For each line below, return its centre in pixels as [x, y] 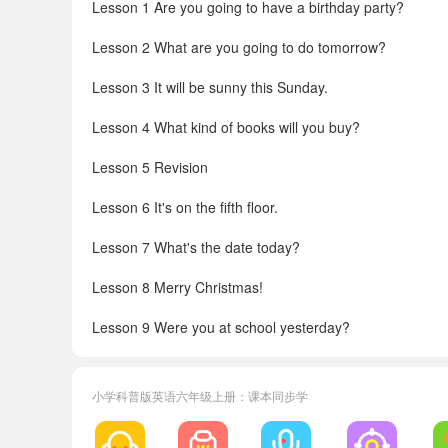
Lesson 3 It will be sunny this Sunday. [210, 87]
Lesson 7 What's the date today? [196, 247]
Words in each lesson [160, 407]
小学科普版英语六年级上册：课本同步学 [200, 395]
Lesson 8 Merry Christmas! [177, 287]
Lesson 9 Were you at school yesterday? [221, 327]
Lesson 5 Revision [150, 167]
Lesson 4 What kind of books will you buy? [226, 127]
